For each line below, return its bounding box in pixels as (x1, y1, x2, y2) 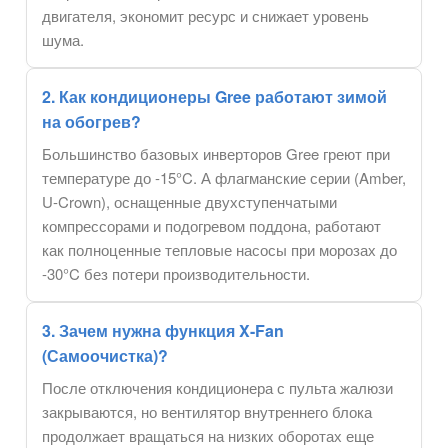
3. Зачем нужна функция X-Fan (42, 319, 284, 343)
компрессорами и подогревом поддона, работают (42, 215, 381, 237)
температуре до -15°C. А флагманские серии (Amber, (42, 167, 406, 189)
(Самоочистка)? (42, 344, 168, 368)
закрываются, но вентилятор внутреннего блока (42, 401, 372, 423)
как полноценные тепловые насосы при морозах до (42, 239, 397, 261)
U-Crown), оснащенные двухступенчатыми (42, 191, 337, 213)
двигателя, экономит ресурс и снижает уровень (42, 5, 369, 27)
